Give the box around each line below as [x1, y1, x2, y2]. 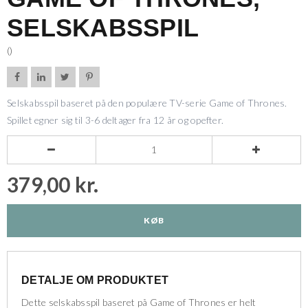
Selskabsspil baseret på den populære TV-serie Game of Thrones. [7, 96, 287, 109]
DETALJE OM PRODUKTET [21, 274, 168, 286]
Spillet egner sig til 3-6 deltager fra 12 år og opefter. [7, 113, 223, 126]
